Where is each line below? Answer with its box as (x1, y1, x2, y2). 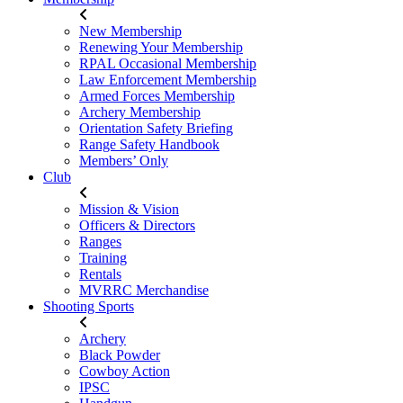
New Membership (79, 23, 182, 39)
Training (79, 250, 127, 265)
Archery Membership (79, 104, 201, 120)
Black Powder (79, 347, 160, 363)
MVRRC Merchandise (79, 282, 209, 298)
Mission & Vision (79, 201, 179, 217)
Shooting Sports (43, 299, 134, 314)
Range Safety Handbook (79, 137, 219, 152)
